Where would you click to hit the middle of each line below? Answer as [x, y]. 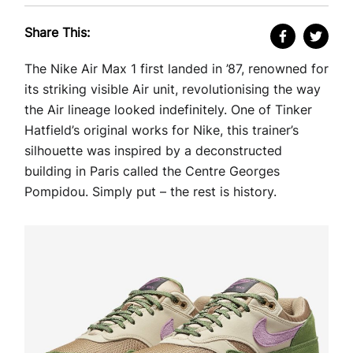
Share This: [57, 33]
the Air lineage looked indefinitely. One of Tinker [168, 110]
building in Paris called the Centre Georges [152, 171]
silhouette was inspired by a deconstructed [153, 151]
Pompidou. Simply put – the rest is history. [150, 192]
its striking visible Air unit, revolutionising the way [173, 89]
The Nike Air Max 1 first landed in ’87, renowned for [176, 69]
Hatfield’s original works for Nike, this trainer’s [162, 130]
